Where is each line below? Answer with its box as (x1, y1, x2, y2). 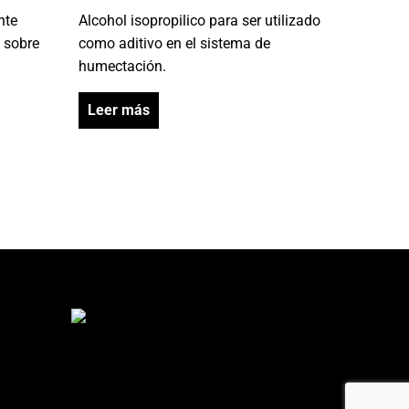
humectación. (79, 57, 166, 75)
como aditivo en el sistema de (79, 34, 270, 52)
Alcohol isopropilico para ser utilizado (79, 11, 320, 29)
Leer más (88, 100, 150, 119)
